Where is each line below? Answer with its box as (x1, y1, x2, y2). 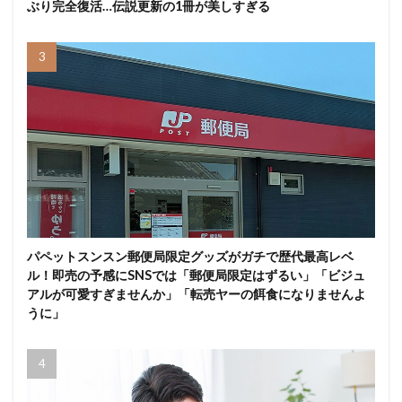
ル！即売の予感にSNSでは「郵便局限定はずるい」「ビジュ (27, 267, 365, 283)
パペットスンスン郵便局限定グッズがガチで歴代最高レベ (27, 248, 354, 264)
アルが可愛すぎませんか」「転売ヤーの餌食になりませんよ (27, 285, 366, 301)
